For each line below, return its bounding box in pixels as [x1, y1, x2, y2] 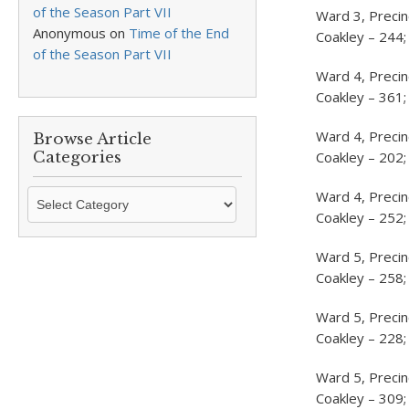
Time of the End [129, 24, 229, 42]
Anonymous [33, 24, 106, 42]
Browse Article [33, 130, 152, 149]
